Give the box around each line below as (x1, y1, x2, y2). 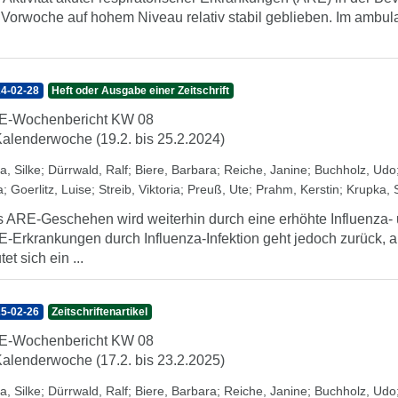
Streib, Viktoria (99, 182, 180, 196)
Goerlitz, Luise (11, 182, 92, 196)
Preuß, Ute (187, 182, 249, 196)
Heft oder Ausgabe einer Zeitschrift (52, 84, 230, 97)
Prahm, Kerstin (256, 182, 339, 196)
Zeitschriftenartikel (52, 306, 148, 318)
